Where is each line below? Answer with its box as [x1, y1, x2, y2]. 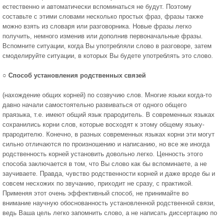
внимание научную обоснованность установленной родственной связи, [2, 199, 215, 207]
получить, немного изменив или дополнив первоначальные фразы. [2, 32, 203, 40]
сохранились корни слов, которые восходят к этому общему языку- [2, 121, 204, 128]
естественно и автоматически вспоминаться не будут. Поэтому [2, 3, 192, 10]
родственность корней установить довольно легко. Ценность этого [2, 150, 203, 158]
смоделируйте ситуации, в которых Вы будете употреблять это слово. [2, 52, 213, 59]
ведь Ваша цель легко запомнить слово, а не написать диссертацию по [2, 209, 217, 217]
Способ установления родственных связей [8, 72, 146, 79]
